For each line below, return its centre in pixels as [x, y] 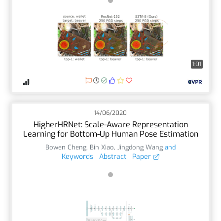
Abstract [112, 156]
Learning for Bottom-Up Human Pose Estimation [110, 134]
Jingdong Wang [140, 147]
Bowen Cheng [66, 147]
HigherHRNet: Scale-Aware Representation [110, 124]
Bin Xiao [102, 147]
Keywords [77, 156]
